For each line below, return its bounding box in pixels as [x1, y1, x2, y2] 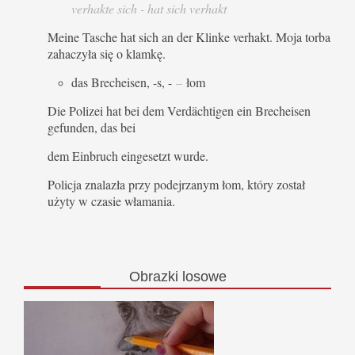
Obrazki [128, 268, 178, 284]
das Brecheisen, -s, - [71, 73, 176, 90]
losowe [177, 268, 227, 284]
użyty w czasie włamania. [48, 192, 175, 209]
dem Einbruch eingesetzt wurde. [48, 147, 208, 164]
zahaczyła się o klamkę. [48, 44, 166, 62]
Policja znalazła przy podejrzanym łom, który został [48, 175, 305, 193]
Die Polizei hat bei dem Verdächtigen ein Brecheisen [48, 101, 311, 119]
